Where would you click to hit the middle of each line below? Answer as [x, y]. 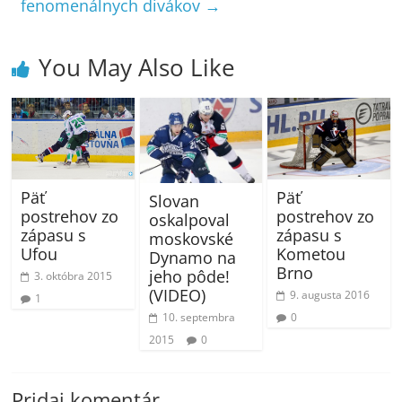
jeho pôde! [189, 277]
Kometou [310, 254]
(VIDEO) [177, 296]
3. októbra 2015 [74, 276]
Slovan [174, 201]
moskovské [191, 239]
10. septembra [198, 318]
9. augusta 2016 [329, 295]
